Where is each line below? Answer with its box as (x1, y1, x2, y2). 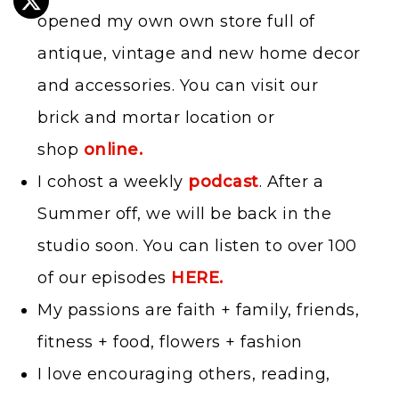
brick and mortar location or (37, 107, 274, 127)
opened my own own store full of (37, 11, 315, 31)
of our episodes (37, 267, 171, 288)
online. (83, 139, 142, 159)
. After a (258, 171, 323, 191)
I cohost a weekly (37, 171, 188, 191)
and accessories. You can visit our (37, 75, 318, 95)
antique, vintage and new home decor (37, 43, 361, 63)
